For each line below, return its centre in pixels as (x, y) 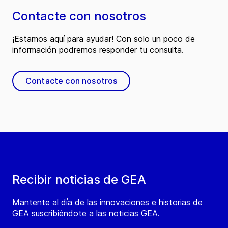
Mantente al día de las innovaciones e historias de (107, 202)
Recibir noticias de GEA (79, 180)
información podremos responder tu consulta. (98, 50)
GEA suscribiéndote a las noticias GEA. (86, 213)
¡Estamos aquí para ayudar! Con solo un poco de (104, 39)
